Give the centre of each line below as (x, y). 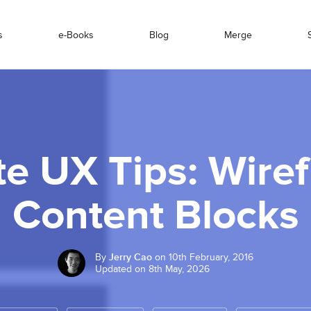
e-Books (76, 35)
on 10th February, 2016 (203, 257)
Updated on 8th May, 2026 (152, 269)
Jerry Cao (131, 257)
